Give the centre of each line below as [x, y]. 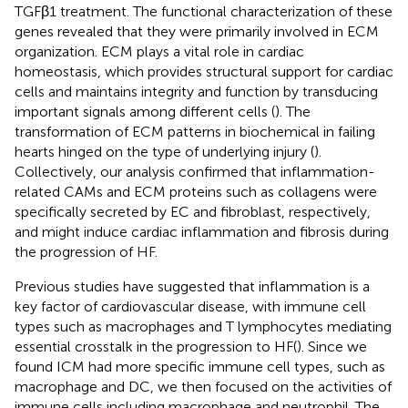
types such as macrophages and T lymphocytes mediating [203, 326]
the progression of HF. [86, 251]
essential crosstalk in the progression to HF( [156, 346]
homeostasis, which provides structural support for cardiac [204, 71]
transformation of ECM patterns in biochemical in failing [195, 131]
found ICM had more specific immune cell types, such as [200, 366]
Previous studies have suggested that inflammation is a [192, 286]
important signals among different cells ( [145, 111]
